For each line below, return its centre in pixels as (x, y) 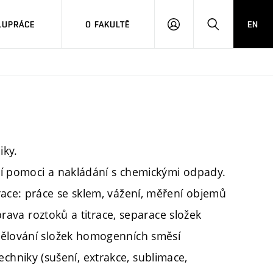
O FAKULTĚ (108, 24)
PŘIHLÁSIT (194, 29)
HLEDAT (228, 29)
